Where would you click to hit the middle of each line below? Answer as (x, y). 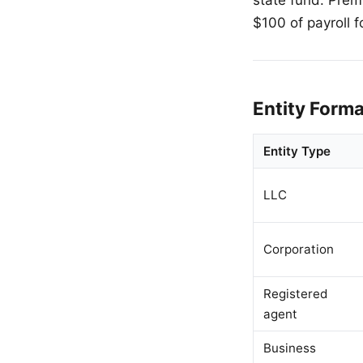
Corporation (299, 249)
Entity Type (297, 151)
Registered (295, 293)
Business (290, 348)
